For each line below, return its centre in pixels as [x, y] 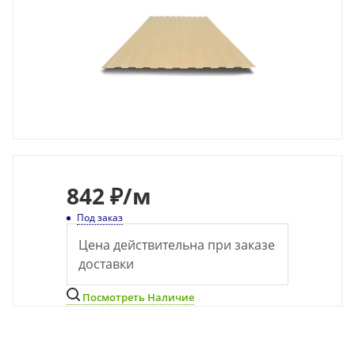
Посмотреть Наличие [137, 297]
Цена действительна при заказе [177, 245]
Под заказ [100, 218]
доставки [106, 264]
